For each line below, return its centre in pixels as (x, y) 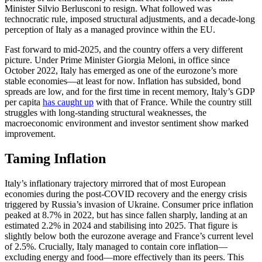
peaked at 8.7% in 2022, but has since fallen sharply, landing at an (126, 215)
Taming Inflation (55, 158)
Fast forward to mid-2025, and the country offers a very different (124, 49)
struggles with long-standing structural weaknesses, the (106, 112)
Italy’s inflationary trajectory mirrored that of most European (115, 183)
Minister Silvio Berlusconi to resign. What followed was (108, 8)
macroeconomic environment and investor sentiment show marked (127, 123)
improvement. (30, 133)
